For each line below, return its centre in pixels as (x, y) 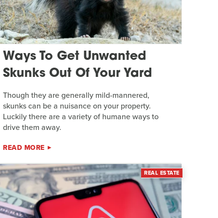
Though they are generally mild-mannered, (76, 95)
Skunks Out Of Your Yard (78, 73)
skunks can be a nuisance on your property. (77, 106)
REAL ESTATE (162, 173)
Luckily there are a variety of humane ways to (81, 116)
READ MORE (24, 147)
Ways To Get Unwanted (75, 56)
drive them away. (32, 127)
